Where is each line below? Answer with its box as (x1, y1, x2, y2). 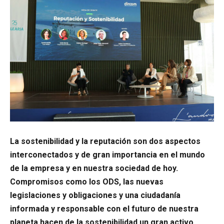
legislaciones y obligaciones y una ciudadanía (10, 190, 180, 200)
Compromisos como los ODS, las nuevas (10, 176, 163, 186)
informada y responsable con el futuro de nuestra (10, 203, 198, 213)
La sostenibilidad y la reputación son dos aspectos (10, 136, 200, 146)
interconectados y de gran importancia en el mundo (10, 149, 205, 159)
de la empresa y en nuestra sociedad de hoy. (10, 163, 178, 173)
